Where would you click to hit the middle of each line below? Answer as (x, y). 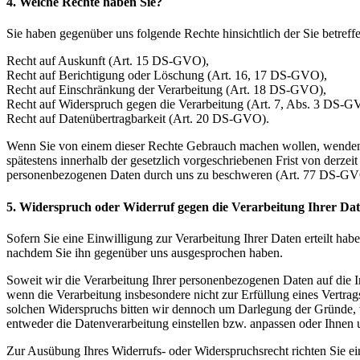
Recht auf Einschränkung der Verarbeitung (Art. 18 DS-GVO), (166, 90)
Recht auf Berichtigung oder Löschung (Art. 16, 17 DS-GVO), (167, 76)
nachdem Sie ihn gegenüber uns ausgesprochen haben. (145, 252)
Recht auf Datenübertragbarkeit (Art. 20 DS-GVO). (138, 119)
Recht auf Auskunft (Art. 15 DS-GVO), (108, 61)
